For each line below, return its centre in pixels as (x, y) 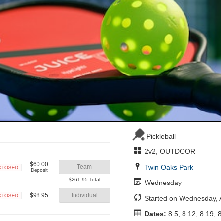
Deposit (39, 170)
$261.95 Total (85, 180)
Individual (84, 195)
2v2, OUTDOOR (169, 152)
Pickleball (161, 136)
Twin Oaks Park (169, 167)
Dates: (156, 214)
